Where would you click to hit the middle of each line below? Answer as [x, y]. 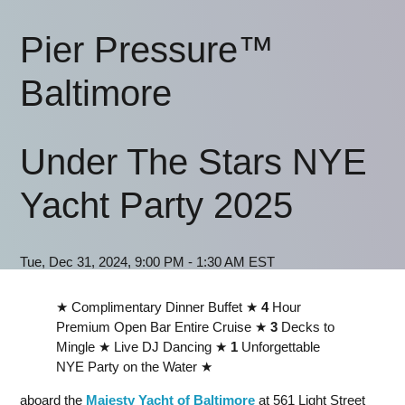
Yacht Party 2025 [156, 205]
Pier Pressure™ [147, 50]
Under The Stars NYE [193, 162]
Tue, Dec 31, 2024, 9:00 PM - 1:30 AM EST [147, 262]
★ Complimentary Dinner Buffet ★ [159, 307]
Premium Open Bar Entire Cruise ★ [163, 327]
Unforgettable [279, 347]
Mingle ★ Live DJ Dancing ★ [143, 347]
